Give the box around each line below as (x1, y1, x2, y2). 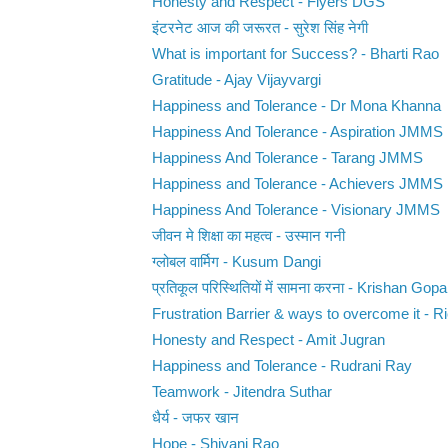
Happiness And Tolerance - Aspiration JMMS (151, 124, 443, 141)
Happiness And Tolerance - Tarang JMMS (151, 150, 423, 167)
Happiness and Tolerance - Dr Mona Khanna (151, 98, 441, 115)
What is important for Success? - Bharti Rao (151, 46, 439, 63)
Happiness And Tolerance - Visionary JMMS (151, 202, 440, 219)
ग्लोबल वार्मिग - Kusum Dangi (151, 254, 321, 271)
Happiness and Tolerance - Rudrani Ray (151, 358, 412, 375)
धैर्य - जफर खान (151, 410, 239, 427)
